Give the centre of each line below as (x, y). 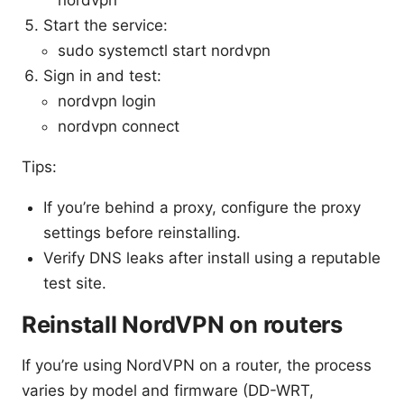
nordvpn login (107, 101)
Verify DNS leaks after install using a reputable (212, 258)
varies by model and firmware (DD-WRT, (168, 391)
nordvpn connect (119, 127)
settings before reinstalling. (142, 233)
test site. (75, 284)
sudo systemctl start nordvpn (164, 51)
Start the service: (106, 26)
